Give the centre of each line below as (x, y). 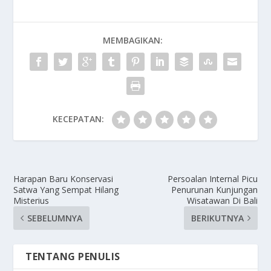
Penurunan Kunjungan (214, 190)
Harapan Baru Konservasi (64, 179)
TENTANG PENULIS (73, 257)
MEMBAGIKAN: (132, 41)
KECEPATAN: (78, 119)
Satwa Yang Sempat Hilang (66, 190)
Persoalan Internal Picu (212, 179)
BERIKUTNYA (217, 218)
